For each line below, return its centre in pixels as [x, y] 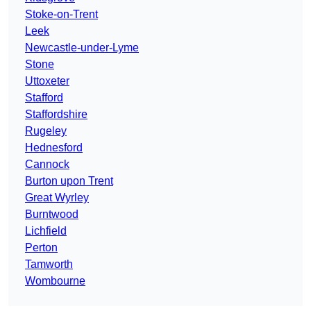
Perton [41, 248]
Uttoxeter [47, 81]
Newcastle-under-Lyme [82, 48]
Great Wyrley [57, 198]
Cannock [47, 165]
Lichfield [46, 231]
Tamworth [49, 264]
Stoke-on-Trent [61, 15]
